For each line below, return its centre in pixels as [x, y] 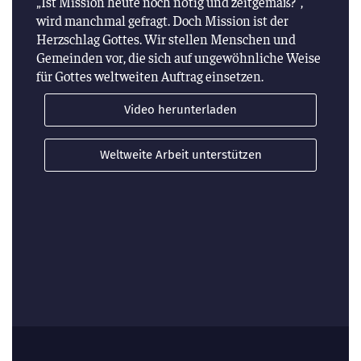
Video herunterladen [180, 110]
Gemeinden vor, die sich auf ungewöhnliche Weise [178, 57]
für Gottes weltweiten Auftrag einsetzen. [150, 76]
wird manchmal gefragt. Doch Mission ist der [162, 20]
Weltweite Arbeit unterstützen [180, 155]
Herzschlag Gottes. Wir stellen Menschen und [166, 39]
